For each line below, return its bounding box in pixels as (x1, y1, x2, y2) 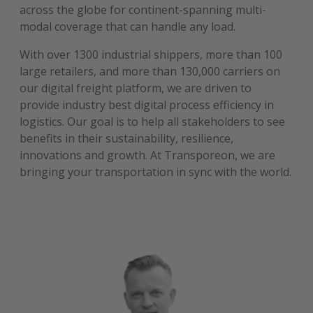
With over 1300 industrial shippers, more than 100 (20, 47, 283, 62)
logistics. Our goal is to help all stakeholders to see (20, 114, 286, 129)
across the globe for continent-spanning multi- (20, 2, 267, 17)
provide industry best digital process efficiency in (20, 97, 275, 112)
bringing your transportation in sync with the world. (20, 164, 292, 180)
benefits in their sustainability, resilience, (20, 131, 234, 146)
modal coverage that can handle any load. (20, 19, 236, 34)
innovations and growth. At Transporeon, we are (20, 147, 276, 163)
